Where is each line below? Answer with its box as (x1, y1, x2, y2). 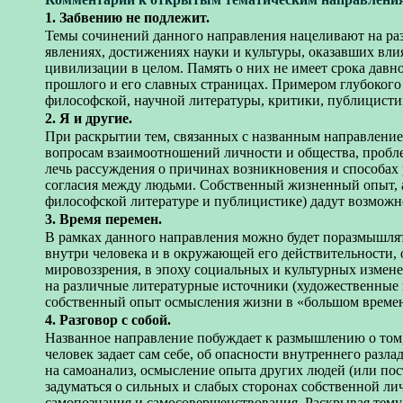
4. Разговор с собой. (45, 311, 171, 327)
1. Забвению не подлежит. (45, 9, 210, 25)
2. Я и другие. (45, 110, 132, 126)
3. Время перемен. (45, 210, 162, 227)
